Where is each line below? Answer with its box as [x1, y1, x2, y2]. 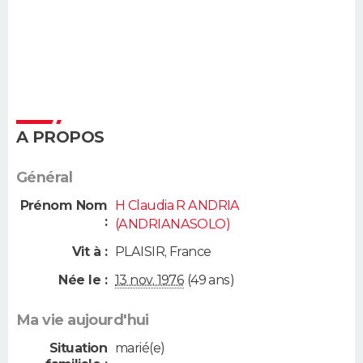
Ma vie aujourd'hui [16, 310, 149, 329]
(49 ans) [184, 271, 235, 288]
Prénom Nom [19, 198, 107, 213]
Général [16, 169, 73, 186]
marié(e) [115, 340, 165, 356]
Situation [49, 340, 107, 356]
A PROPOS [16, 127, 105, 147]
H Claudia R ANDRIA [115, 198, 240, 213]
